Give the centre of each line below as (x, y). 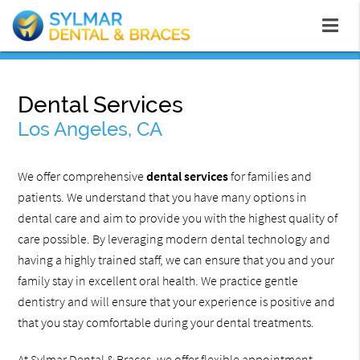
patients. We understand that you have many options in (163, 197)
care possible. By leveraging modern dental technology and (174, 239)
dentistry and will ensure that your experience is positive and (177, 302)
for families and (270, 176)
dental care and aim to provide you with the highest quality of (178, 218)
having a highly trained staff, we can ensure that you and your (176, 260)
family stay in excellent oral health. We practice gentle (158, 281)
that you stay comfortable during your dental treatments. (166, 323)
